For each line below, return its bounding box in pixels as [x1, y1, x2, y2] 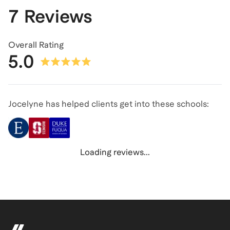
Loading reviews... [80, 147, 150, 158]
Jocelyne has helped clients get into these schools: [8, 99, 209, 109]
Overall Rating [8, 40, 64, 50]
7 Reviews [8, 6, 92, 27]
